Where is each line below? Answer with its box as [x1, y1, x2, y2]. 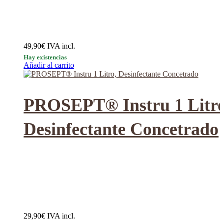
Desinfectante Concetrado [24, 119, 219, 139]
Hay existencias [24, 54, 67, 61]
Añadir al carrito [24, 61, 74, 70]
